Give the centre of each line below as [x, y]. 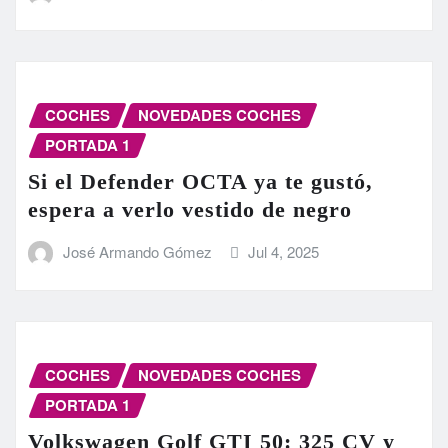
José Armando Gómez [137, 251]
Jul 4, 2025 [284, 251]
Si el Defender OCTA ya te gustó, [200, 181]
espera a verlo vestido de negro [190, 209]
